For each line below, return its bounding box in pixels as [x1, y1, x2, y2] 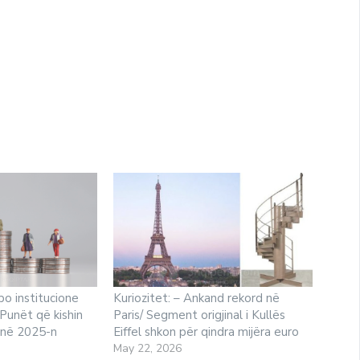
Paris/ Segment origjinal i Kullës [113, 306, 286, 323]
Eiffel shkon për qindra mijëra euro [113, 323, 300, 340]
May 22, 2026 [113, 340, 182, 356]
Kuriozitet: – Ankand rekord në [113, 289, 280, 306]
